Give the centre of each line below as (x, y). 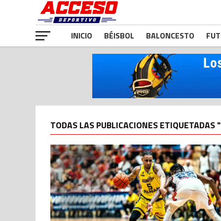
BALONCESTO (170, 36)
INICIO (82, 36)
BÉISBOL (119, 36)
